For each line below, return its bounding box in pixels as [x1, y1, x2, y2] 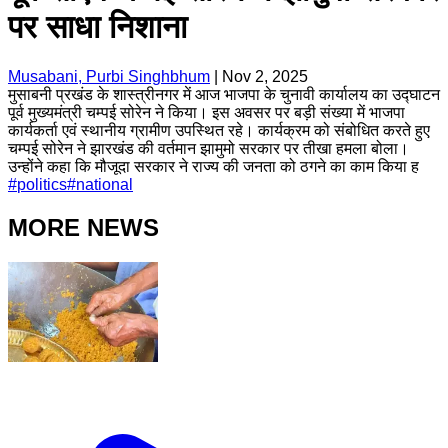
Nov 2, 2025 [222, 67, 308, 85]
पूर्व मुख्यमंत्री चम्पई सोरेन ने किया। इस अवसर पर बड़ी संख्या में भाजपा [8, 103, 405, 121]
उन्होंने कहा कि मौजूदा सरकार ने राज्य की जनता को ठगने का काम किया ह [8, 157, 419, 175]
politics [17, 175, 67, 193]
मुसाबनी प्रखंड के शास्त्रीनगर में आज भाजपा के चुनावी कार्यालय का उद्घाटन [8, 85, 440, 103]
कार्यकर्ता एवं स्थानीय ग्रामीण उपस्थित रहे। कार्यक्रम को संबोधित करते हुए [8, 121, 430, 139]
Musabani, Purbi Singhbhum [8, 67, 210, 85]
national [76, 175, 133, 193]
